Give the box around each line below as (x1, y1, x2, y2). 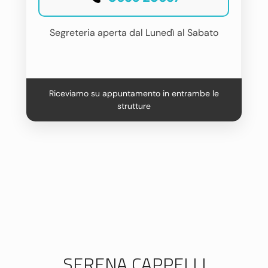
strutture (117, 100, 151, 111)
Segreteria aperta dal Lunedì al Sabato (49, 26, 218, 39)
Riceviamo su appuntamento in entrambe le (49, 88, 219, 99)
